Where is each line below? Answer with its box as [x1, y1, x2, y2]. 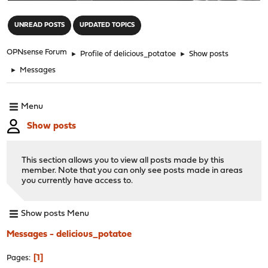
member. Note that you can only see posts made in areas [22, 166, 243, 175]
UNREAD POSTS [14, 22, 65, 29]
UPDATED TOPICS [80, 22, 135, 29]
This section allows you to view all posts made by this [22, 156, 225, 165]
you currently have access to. [22, 176, 133, 185]
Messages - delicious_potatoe [7, 229, 132, 239]
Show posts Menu [21, 209, 90, 219]
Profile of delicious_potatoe [80, 50, 176, 58]
